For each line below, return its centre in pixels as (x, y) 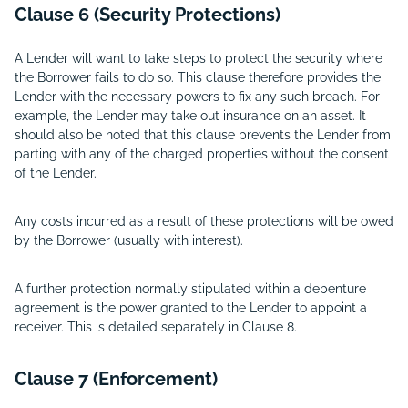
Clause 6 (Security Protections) (148, 15)
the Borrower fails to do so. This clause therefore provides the (198, 77)
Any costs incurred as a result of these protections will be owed (204, 221)
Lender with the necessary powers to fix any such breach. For (197, 97)
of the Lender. (56, 173)
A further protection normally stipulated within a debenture (190, 289)
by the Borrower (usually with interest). (129, 240)
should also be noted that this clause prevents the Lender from (203, 135)
